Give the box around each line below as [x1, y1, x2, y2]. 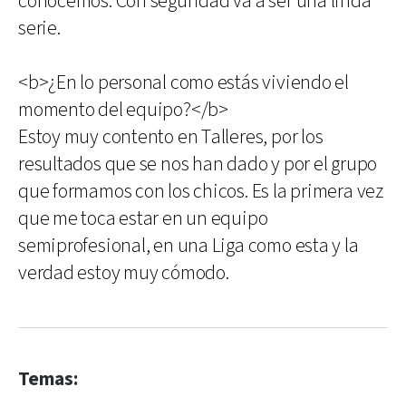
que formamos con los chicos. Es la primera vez [18, 179, 383, 205]
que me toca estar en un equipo [18, 206, 268, 232]
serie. [18, 15, 61, 42]
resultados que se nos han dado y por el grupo [18, 151, 378, 178]
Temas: [18, 367, 78, 391]
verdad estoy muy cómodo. [18, 260, 229, 286]
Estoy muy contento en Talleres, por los [18, 124, 324, 150]
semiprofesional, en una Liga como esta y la [18, 233, 359, 259]
